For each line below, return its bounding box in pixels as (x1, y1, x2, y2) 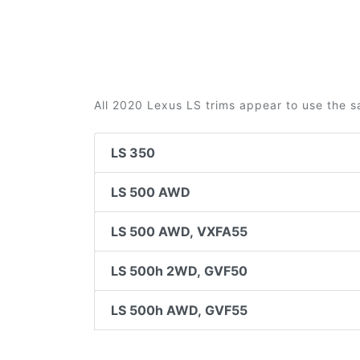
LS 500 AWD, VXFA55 (111, 223, 247, 239)
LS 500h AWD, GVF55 (111, 302, 247, 318)
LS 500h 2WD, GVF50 (111, 263, 247, 279)
